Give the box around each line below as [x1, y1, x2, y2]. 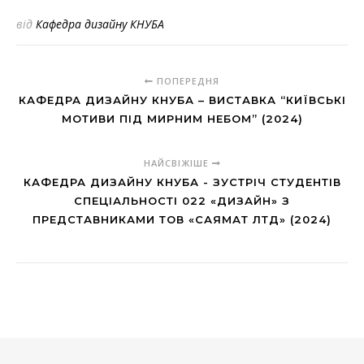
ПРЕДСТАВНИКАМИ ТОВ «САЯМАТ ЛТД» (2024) [32, 213, 331, 227]
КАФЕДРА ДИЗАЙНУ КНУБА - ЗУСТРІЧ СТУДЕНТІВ [23, 175, 341, 189]
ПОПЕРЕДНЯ [154, 75, 219, 88]
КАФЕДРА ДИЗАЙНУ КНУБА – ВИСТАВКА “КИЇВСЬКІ [18, 93, 346, 107]
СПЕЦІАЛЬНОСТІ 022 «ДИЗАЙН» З [74, 194, 290, 208]
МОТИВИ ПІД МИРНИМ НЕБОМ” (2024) [61, 112, 303, 126]
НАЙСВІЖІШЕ [143, 157, 212, 170]
